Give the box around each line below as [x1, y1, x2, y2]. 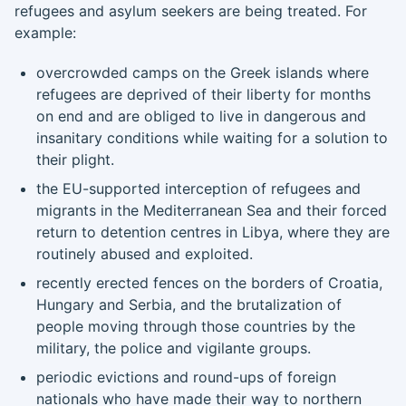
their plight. [36, 150, 114, 169]
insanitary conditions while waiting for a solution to [36, 129, 388, 147]
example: [14, 24, 76, 42]
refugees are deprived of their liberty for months [36, 85, 371, 103]
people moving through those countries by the [36, 317, 355, 335]
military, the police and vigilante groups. [36, 339, 311, 357]
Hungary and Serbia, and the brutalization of [36, 295, 342, 314]
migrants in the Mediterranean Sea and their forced [36, 201, 387, 219]
